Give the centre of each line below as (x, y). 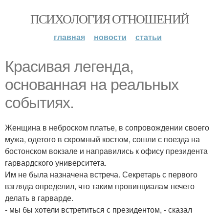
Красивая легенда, (69, 66)
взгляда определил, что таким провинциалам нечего (100, 186)
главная (69, 37)
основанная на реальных (92, 85)
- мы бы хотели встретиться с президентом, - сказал (99, 209)
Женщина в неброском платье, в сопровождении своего (107, 127)
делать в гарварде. (39, 198)
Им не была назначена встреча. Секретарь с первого (101, 174)
